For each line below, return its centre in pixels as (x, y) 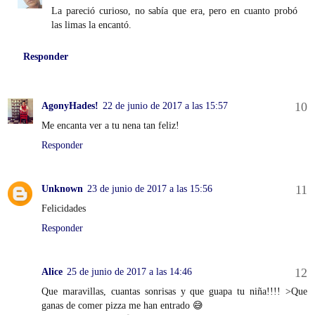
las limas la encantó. (92, 24)
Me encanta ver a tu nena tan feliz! (110, 125)
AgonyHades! (70, 105)
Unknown (62, 188)
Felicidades (64, 208)
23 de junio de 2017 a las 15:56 (150, 188)
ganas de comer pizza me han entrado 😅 (122, 305)
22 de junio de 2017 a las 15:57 (165, 105)
